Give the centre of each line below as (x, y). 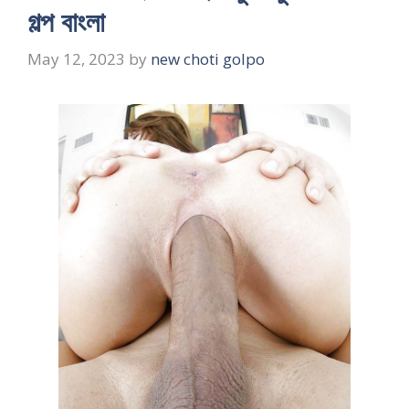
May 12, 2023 (76, 59)
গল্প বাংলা (66, 21)
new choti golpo (208, 59)
